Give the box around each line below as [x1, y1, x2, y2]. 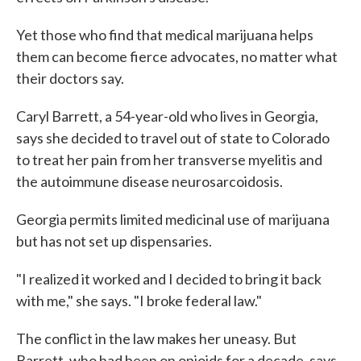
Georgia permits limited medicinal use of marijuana [16, 210, 330, 228]
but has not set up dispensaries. [16, 231, 212, 250]
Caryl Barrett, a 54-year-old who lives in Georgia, [16, 106, 318, 125]
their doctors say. [16, 68, 124, 87]
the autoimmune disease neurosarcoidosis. [16, 172, 283, 190]
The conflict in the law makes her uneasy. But [16, 329, 297, 347]
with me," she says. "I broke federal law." [16, 291, 262, 309]
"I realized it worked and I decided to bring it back [16, 269, 322, 288]
